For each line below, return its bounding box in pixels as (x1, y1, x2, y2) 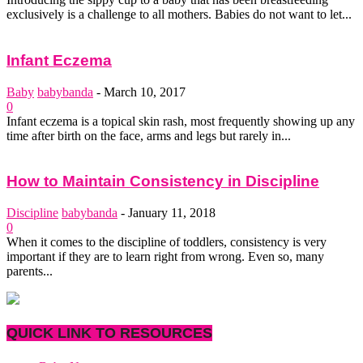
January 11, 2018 (128, 206, 216, 220)
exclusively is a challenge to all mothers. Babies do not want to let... (6, 7, 352, 22)
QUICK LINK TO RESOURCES (6, 325, 212, 342)
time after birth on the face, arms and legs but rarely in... (6, 128, 291, 143)
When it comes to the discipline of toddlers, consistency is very (6, 235, 327, 250)
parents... (6, 264, 53, 279)
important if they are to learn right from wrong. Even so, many (6, 250, 324, 264)
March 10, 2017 (104, 84, 186, 99)
